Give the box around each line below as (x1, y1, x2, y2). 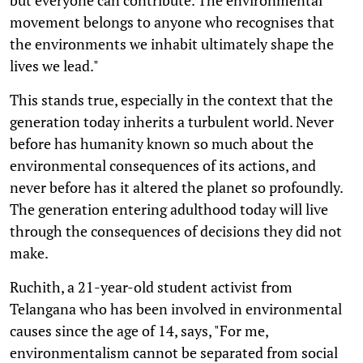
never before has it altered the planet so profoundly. (10, 177, 343, 197)
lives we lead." (10, 55, 99, 75)
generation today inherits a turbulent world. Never (10, 111, 334, 131)
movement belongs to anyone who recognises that (10, 11, 335, 32)
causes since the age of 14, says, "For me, (10, 320, 268, 340)
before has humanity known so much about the (10, 133, 314, 153)
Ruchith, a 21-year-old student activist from (10, 276, 293, 297)
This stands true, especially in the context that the (10, 89, 333, 109)
